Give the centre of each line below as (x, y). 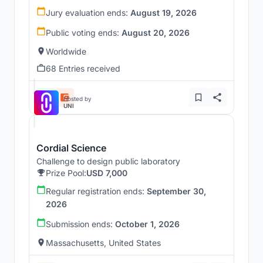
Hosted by (77, 98)
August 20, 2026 (156, 32)
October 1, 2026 (147, 224)
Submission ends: (80, 224)
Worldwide (66, 51)
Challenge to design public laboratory (108, 161)
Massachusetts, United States (103, 242)
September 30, (176, 191)
